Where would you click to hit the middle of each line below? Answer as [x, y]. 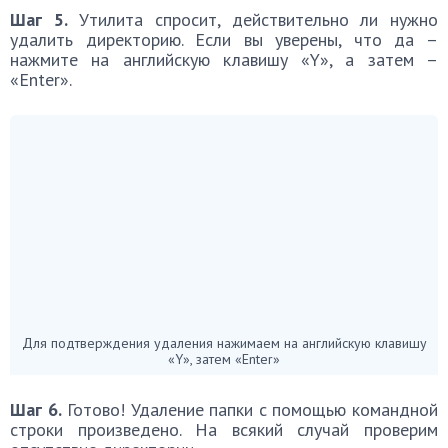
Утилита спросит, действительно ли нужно [253, 19]
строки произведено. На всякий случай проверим [224, 429]
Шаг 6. [36, 409]
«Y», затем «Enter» [224, 358]
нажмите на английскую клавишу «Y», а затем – [224, 59]
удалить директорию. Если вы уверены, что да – [224, 39]
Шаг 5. [39, 19]
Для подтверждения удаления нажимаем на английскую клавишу [224, 342]
